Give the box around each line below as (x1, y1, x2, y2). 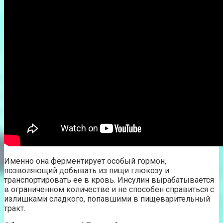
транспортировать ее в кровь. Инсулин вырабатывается (4, 175, 214, 185)
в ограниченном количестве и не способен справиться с (4, 185, 214, 194)
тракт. (4, 204, 25, 213)
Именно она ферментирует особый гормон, (4, 156, 166, 166)
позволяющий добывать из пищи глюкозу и (4, 166, 169, 175)
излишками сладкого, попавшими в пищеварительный (4, 194, 210, 204)
